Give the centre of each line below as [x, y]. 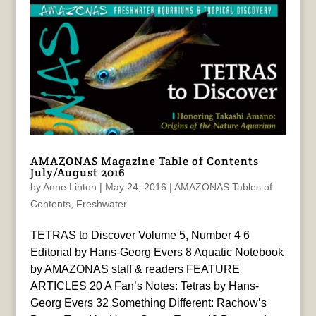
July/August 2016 [78, 173]
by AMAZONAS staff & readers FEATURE [135, 269]
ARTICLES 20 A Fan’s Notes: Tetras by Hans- [144, 286]
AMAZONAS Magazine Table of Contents [144, 162]
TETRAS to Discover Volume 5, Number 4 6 [140, 236]
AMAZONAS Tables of [223, 187]
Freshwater [101, 204]
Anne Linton [69, 187]
